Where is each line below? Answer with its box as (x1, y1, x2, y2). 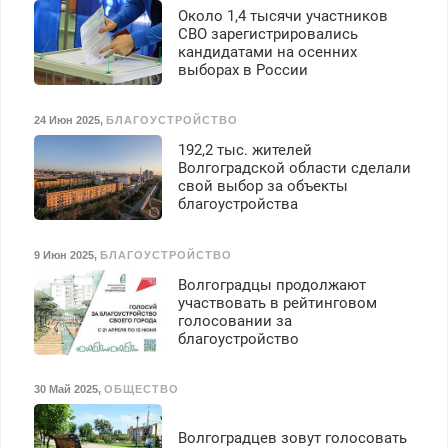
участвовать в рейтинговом (177, 294, 377, 313)
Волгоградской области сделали (177, 159, 411, 178)
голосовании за (177, 312, 292, 331)
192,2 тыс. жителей (177, 141, 312, 160)
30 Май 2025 (33, 383, 98, 396)
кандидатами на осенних (177, 42, 357, 61)
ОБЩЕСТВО (103, 383, 179, 396)
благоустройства (177, 195, 298, 214)
